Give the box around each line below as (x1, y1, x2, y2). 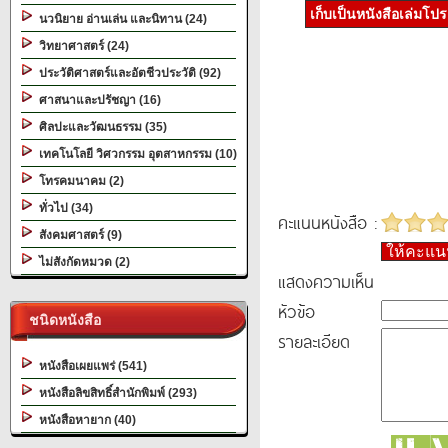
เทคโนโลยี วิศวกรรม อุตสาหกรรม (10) (33, 147, 237, 161)
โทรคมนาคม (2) (33, 174, 124, 188)
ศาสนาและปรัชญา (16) (33, 93, 161, 107)
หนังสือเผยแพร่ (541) (33, 359, 147, 373)
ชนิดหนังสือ (21, 312, 101, 328)
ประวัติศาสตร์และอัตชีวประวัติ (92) (33, 66, 221, 80)
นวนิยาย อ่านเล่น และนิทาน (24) (33, 12, 207, 26)
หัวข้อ (278, 298, 315, 324)
